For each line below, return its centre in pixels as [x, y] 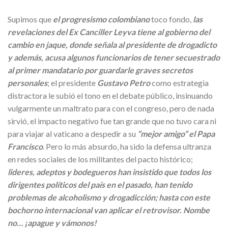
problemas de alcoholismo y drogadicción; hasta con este [109, 197]
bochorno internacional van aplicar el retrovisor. [95, 210]
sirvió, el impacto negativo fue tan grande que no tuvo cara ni [112, 121]
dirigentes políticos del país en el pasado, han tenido [100, 185]
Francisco [25, 147]
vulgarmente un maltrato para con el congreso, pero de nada [111, 108]
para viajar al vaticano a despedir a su [73, 134]
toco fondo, [171, 19]
